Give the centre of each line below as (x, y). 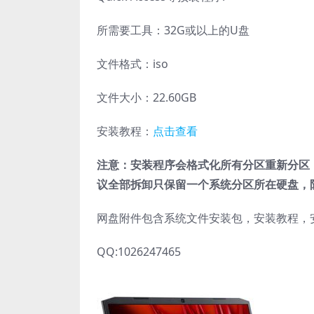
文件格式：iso (132, 64)
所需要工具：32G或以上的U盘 (173, 30)
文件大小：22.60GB (146, 98)
